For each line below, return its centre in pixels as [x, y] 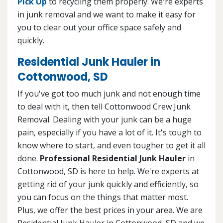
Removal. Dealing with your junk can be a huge [105, 119]
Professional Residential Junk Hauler [113, 158]
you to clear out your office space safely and [99, 27]
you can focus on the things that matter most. [103, 197]
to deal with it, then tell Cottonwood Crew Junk [104, 106]
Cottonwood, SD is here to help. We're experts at [108, 171]
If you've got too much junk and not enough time [109, 93]
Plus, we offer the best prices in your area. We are [110, 210]
